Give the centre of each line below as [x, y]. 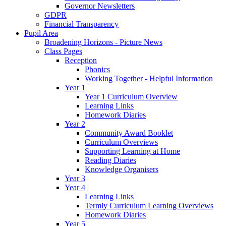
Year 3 [75, 179]
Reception [81, 61]
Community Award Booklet [129, 133]
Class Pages [63, 51]
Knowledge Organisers [122, 169]
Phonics [97, 70]
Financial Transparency [81, 24]
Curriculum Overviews [121, 142]
